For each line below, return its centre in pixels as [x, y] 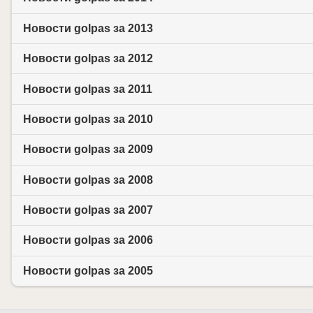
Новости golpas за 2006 [88, 240]
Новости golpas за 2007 [88, 210]
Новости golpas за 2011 [88, 89]
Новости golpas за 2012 [88, 59]
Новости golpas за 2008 [88, 180]
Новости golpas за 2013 [88, 28]
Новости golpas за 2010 [88, 119]
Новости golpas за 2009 [88, 150]
